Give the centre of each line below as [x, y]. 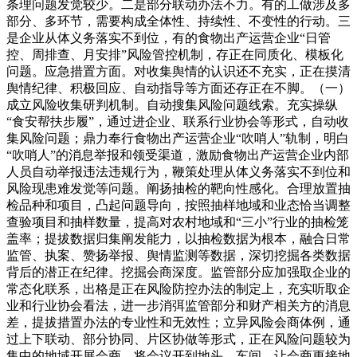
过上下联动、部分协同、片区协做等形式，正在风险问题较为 [178, 339]
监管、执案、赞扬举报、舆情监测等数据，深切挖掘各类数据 [178, 255]
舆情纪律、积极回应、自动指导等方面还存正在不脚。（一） [178, 88]
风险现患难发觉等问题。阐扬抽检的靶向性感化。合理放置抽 [178, 188]
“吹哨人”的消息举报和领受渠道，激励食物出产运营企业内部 [178, 155]
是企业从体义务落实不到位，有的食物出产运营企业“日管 [169, 37]
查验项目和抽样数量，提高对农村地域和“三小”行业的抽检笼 [178, 222]
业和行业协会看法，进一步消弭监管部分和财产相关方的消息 [178, 305]
